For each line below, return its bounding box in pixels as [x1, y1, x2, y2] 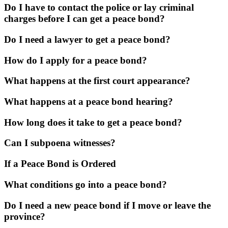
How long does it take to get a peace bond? [4, 117, 182, 128]
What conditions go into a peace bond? [4, 179, 167, 190]
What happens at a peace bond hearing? [4, 96, 173, 107]
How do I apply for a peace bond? [4, 54, 147, 66]
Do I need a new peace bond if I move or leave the [4, 199, 211, 211]
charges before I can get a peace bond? [4, 13, 165, 24]
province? [4, 211, 45, 222]
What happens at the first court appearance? [4, 75, 190, 87]
